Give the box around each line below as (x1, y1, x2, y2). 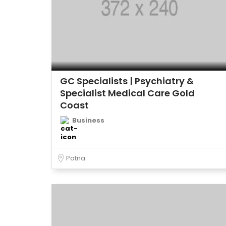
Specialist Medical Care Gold (60, 87, 195, 99)
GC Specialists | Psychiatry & (60, 75, 194, 87)
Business (72, 116, 104, 125)
